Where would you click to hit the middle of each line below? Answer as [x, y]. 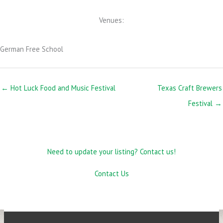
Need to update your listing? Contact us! [111, 151]
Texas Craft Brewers [190, 88]
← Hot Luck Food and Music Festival [58, 88]
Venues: [111, 20]
